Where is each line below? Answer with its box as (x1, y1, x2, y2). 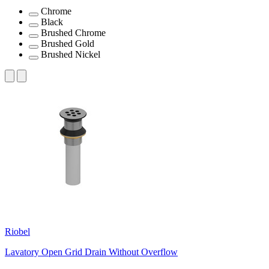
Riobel (5, 226, 30, 237)
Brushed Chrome (41, 27, 106, 38)
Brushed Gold (41, 38, 94, 49)
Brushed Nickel (41, 49, 100, 59)
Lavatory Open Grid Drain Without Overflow (5, 246, 178, 257)
